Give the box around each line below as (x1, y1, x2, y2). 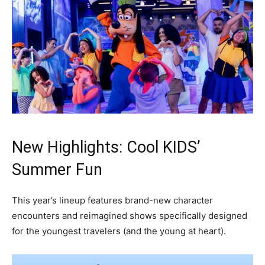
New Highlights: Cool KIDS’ (12, 137, 201, 157)
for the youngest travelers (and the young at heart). (12, 225, 226, 237)
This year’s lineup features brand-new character (12, 194, 213, 206)
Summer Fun (12, 160, 102, 179)
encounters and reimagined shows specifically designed (12, 209, 247, 221)
